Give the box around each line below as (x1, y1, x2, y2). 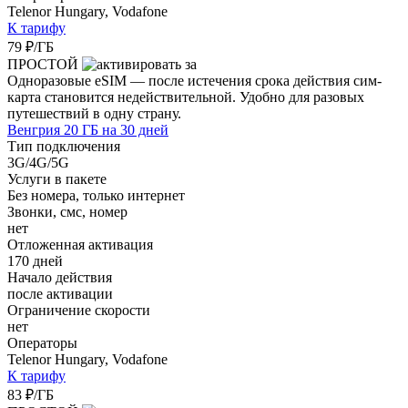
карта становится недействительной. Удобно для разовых (7, 88, 364, 105)
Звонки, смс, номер (7, 203, 127, 219)
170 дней (7, 252, 63, 269)
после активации (7, 285, 113, 301)
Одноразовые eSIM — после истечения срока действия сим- (7, 72, 382, 88)
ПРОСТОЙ (7, 56, 82, 72)
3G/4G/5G (7, 154, 69, 170)
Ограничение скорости (7, 301, 150, 318)
